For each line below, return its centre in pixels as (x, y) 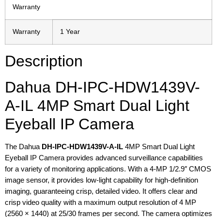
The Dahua (23, 147)
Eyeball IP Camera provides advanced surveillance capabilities (104, 158)
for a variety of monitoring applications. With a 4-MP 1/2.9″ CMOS (108, 169)
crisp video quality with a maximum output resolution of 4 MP (101, 202)
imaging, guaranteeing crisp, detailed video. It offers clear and (101, 191)
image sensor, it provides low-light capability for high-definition (101, 180)
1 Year (70, 32)
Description (44, 61)
